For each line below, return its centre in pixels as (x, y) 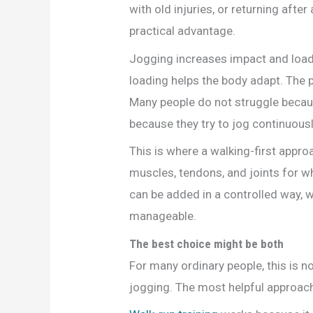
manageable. (163, 216)
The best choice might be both (207, 243)
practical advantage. (183, 31)
